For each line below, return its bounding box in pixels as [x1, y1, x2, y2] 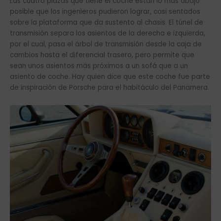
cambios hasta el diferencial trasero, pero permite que [10, 50, 194, 60]
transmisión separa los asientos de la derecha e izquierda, [10, 29, 205, 38]
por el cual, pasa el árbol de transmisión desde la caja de [10, 39, 202, 49]
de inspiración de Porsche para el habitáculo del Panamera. [10, 83, 209, 93]
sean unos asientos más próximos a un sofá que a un [10, 61, 188, 71]
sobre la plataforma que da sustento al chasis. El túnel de [10, 18, 203, 28]
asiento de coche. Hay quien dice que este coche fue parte [10, 72, 210, 82]
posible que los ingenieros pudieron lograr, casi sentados [10, 7, 200, 17]
